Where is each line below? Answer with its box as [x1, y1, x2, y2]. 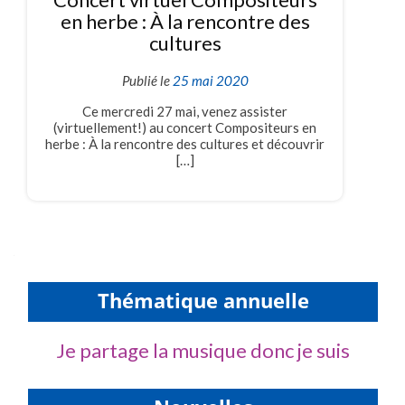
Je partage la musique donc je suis [56, 338, 350, 363]
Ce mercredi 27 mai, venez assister [82, 103, 288, 120]
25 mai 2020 [172, 72, 249, 89]
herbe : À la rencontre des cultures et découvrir [45, 136, 325, 153]
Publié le [121, 72, 173, 89]
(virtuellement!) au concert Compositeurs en [53, 119, 317, 137]
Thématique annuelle [97, 290, 309, 314]
